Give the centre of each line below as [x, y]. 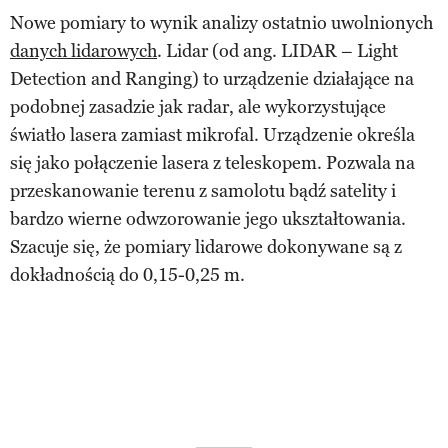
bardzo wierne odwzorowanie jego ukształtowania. [208, 218]
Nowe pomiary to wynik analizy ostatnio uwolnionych [221, 22]
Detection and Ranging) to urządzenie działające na [212, 78]
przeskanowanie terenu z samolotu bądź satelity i [203, 190]
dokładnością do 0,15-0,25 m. [127, 274]
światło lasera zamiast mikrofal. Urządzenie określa [212, 134]
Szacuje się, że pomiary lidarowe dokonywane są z [206, 246]
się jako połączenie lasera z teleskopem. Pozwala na [212, 162]
